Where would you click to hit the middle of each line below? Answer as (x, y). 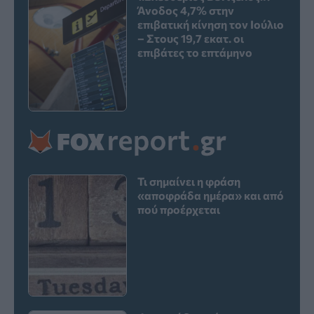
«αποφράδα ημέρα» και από (211, 196)
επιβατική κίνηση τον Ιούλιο (211, 25)
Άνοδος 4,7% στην (186, 11)
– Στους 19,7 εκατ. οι (191, 39)
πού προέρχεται (179, 210)
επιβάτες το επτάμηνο (195, 53)
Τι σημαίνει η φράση (189, 182)
